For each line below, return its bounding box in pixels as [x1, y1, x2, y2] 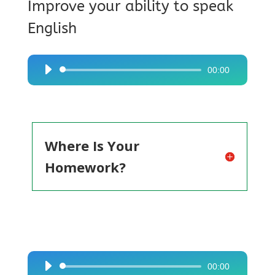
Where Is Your [44, 136, 139, 155]
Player [37, 83, 62, 95]
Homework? [44, 158, 126, 176]
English [27, 20, 77, 37]
